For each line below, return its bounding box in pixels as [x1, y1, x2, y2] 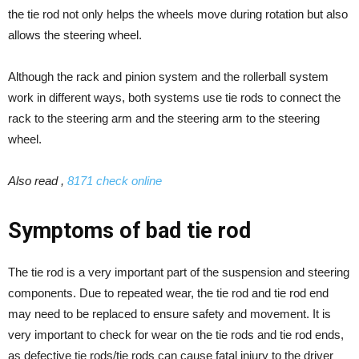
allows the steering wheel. [8, 28, 142, 42]
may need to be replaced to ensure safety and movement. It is [8, 307, 331, 321]
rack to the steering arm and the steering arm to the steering [8, 111, 320, 126]
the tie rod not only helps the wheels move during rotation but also [8, 7, 348, 22]
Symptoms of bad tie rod [8, 218, 251, 244]
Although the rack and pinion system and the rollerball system [8, 70, 329, 84]
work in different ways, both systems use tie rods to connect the [8, 91, 341, 105]
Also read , [8, 174, 67, 188]
